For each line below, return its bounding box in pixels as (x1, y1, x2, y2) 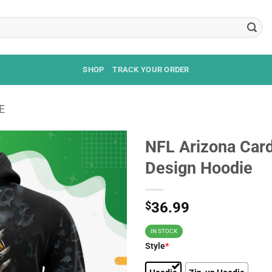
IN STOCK (151, 228, 177, 234)
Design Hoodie (145, 158, 253, 178)
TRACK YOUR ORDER (112, 65, 189, 74)
